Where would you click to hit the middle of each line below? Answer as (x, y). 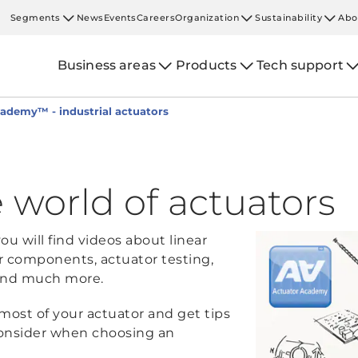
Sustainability (289, 17)
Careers (156, 17)
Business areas (106, 65)
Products (206, 65)
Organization (207, 17)
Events (120, 17)
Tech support (300, 65)
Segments (35, 17)
